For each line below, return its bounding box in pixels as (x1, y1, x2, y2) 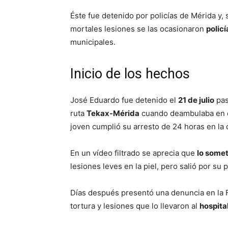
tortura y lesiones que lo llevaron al (70, 201, 199, 211)
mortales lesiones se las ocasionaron (70, 23, 206, 34)
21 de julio (178, 95, 214, 105)
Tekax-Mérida (87, 108, 139, 118)
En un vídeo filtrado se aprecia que (70, 148, 197, 158)
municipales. (70, 37, 116, 47)
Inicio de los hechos (70, 65, 190, 82)
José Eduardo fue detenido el (70, 95, 178, 105)
